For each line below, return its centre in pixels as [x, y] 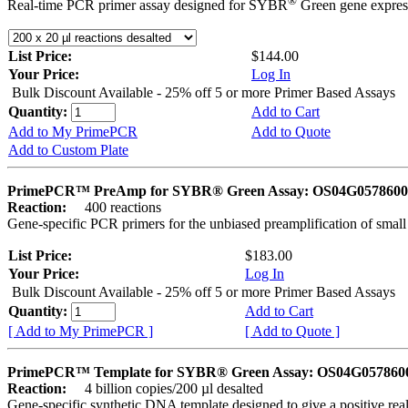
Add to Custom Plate [68, 150]
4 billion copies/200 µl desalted [167, 389]
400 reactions [116, 208]
